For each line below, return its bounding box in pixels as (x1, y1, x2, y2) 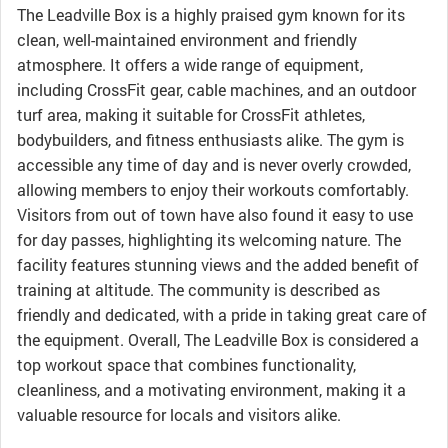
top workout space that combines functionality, (17, 354, 356, 375)
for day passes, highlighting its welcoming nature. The (17, 229, 401, 250)
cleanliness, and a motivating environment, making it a (17, 379, 406, 400)
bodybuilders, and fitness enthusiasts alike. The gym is (17, 129, 404, 150)
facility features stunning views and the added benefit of (17, 254, 419, 275)
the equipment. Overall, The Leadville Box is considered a (17, 329, 419, 350)
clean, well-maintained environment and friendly (17, 29, 357, 50)
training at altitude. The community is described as (17, 279, 380, 300)
